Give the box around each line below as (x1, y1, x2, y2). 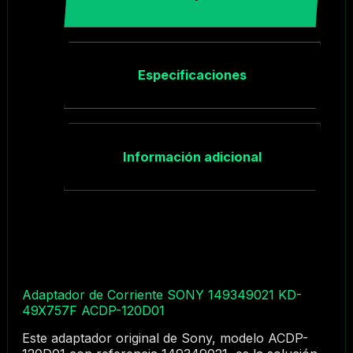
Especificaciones (137, 67, 247, 84)
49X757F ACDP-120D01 (21, 302, 165, 318)
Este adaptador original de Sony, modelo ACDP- (21, 329, 308, 346)
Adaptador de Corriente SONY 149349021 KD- (21, 286, 302, 303)
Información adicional (122, 148, 262, 165)
